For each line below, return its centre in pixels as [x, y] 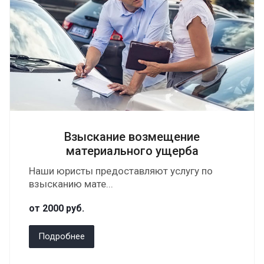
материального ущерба [132, 151]
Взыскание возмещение [132, 137]
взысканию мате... [71, 184]
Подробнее [62, 236]
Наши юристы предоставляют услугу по [121, 171]
